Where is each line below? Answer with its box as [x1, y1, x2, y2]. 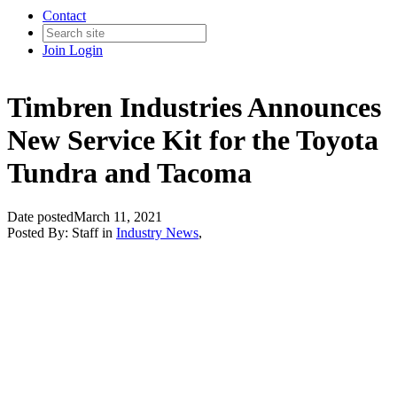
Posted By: [7, 224, 72, 240]
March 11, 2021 [74, 208, 162, 224]
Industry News [116, 224, 198, 240]
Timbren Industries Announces [7, 91, 381, 124]
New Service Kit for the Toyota [7, 124, 378, 157]
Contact [43, 8, 86, 23]
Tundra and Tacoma [7, 157, 252, 190]
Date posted [7, 208, 74, 224]
